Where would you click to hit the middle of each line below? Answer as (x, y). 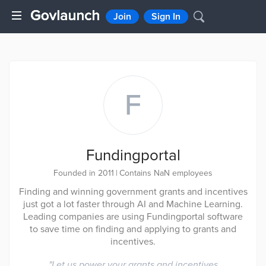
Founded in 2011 (84, 173)
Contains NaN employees (166, 173)
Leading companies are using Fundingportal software (133, 217)
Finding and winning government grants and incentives (133, 192)
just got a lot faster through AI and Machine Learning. (133, 204)
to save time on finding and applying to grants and (133, 229)
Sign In (166, 17)
